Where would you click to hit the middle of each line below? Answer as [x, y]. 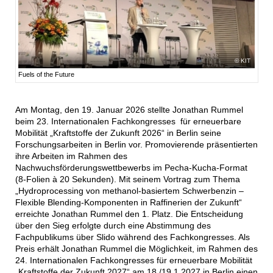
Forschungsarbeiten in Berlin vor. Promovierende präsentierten [136, 145]
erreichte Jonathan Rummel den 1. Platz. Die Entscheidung [129, 214]
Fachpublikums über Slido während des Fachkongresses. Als [132, 237]
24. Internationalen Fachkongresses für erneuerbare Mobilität [133, 261]
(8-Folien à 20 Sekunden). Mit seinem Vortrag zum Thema [127, 179]
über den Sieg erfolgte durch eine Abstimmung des [113, 226]
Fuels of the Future [47, 75]
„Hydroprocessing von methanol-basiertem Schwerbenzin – [129, 191]
